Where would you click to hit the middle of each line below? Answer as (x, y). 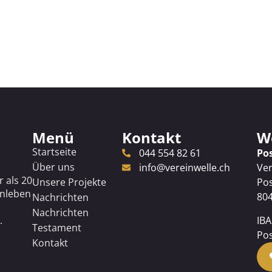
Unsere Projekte (69, 182)
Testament (57, 228)
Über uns (53, 167)
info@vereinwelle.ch (184, 168)
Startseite (54, 152)
